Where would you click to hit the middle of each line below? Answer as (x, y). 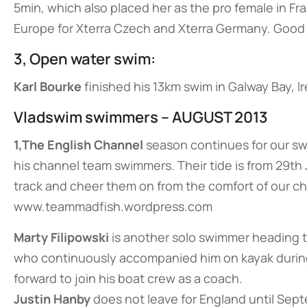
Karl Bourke (48, 86)
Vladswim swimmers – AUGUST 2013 (141, 117)
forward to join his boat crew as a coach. (128, 278)
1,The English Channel (78, 145)
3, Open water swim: (85, 59)
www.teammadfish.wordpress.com (113, 206)
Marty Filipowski (61, 237)
